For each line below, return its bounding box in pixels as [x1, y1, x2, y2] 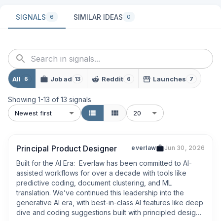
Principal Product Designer [16, 144, 117, 153]
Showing [8, 95, 38, 104]
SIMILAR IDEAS [74, 12, 123, 21]
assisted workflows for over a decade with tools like [16, 169, 186, 177]
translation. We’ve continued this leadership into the [16, 188, 184, 197]
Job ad [50, 74, 72, 83]
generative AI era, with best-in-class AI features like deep [16, 198, 203, 207]
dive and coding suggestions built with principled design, [16, 208, 202, 217]
